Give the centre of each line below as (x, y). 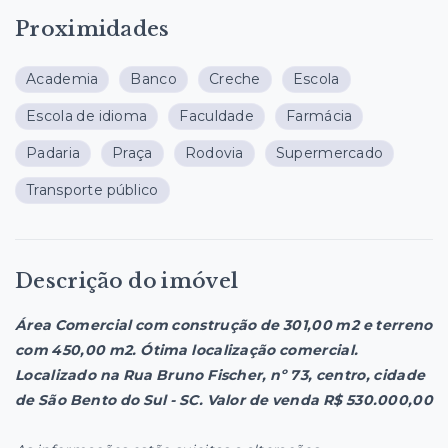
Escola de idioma (87, 115)
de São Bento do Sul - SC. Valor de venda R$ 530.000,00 (224, 399)
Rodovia (214, 152)
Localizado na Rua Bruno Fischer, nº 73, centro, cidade (220, 374)
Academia (62, 78)
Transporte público (92, 189)
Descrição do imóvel (127, 280)
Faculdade (217, 115)
